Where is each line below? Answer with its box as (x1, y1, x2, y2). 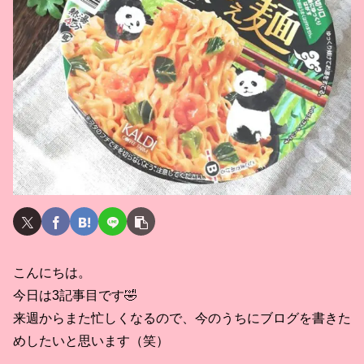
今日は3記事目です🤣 (13, 288, 137, 302)
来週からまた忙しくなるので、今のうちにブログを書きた (13, 310, 351, 325)
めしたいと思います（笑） (13, 333, 169, 348)
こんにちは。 (13, 265, 91, 279)
